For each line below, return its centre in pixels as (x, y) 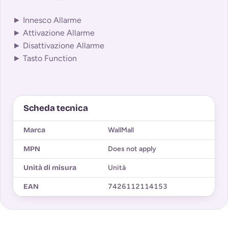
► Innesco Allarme (47, 20)
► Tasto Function (45, 58)
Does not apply (132, 149)
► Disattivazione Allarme (59, 45)
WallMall (121, 130)
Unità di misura (50, 167)
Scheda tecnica (56, 108)
